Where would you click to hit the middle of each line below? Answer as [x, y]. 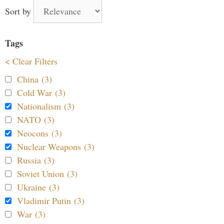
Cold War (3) [41, 92]
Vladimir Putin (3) [51, 200]
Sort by [19, 11]
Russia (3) [36, 160]
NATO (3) [36, 119]
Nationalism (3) [46, 106]
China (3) [34, 79]
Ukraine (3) [38, 187]
